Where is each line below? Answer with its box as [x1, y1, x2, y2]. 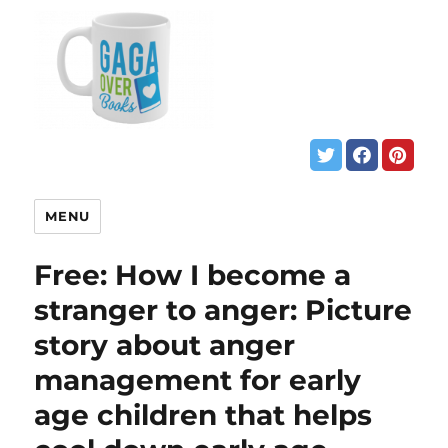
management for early [34, 363, 362, 398]
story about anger [34, 328, 296, 363]
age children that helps [34, 398, 373, 433]
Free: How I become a [34, 258, 352, 293]
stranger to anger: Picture [34, 293, 413, 328]
